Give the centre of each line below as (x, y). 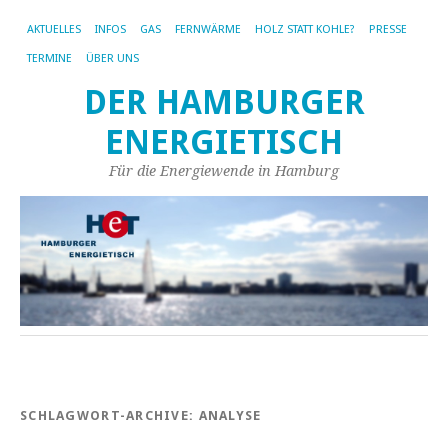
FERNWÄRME (208, 29)
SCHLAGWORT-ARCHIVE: (109, 415)
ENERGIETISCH (224, 142)
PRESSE (388, 29)
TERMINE (49, 58)
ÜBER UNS (112, 58)
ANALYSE (230, 415)
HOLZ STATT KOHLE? (305, 29)
